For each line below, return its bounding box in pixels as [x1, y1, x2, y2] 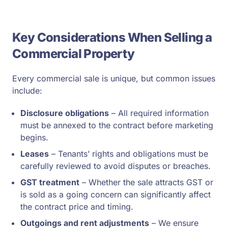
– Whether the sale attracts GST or [79, 177, 213, 187]
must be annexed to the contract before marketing [20, 120, 213, 130]
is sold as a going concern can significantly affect [20, 189, 211, 199]
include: [12, 85, 42, 96]
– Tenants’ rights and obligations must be [49, 149, 208, 159]
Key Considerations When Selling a [12, 30, 212, 45]
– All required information [109, 108, 209, 118]
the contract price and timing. [20, 202, 133, 212]
